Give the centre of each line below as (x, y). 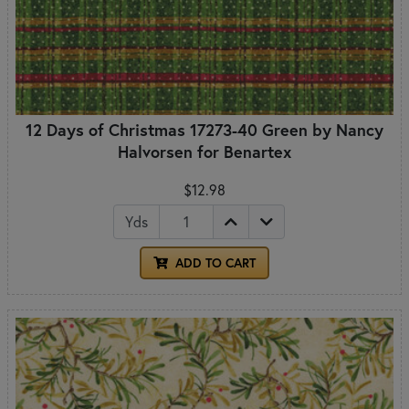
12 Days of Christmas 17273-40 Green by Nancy (204, 129)
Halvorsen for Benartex (204, 151)
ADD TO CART (214, 262)
